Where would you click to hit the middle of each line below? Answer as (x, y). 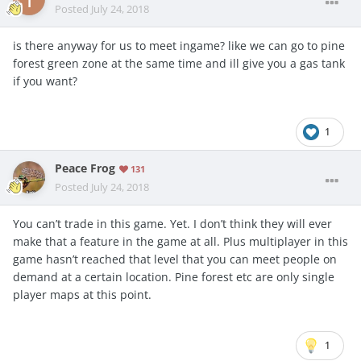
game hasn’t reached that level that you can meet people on (175, 259)
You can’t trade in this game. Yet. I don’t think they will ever (172, 223)
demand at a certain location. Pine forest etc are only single (174, 276)
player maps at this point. (84, 294)
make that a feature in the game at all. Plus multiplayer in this (180, 241)
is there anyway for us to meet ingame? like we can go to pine (179, 45)
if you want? (45, 81)
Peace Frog (85, 168)
